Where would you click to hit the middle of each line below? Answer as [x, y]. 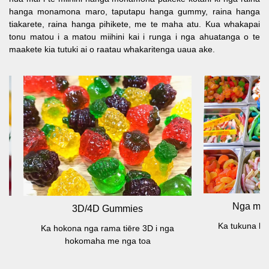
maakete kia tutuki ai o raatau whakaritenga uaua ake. [112, 50]
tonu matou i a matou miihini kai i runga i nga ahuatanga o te [134, 37]
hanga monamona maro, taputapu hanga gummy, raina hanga [134, 12]
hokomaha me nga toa [63, 241]
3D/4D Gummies [63, 209]
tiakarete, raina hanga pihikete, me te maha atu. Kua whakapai [134, 24]
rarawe [243, 239]
